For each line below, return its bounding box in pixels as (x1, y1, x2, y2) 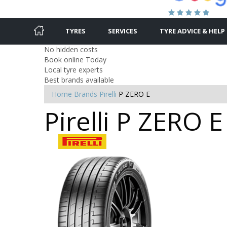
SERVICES (108, 26, 137, 35)
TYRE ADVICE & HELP (160, 26, 225, 35)
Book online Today (44, 54, 106, 64)
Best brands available (44, 74, 114, 85)
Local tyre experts (44, 64, 103, 74)
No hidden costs (44, 44, 98, 54)
